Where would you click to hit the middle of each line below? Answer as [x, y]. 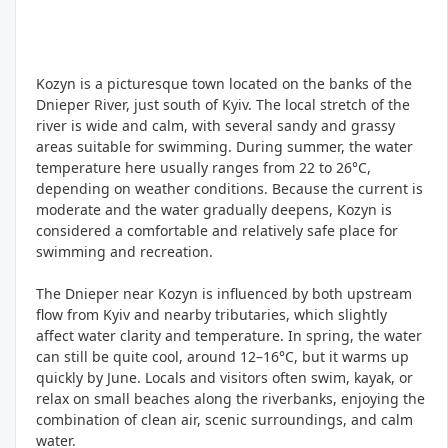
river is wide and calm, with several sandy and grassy [215, 126]
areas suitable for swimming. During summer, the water [224, 147]
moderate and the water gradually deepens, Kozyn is [214, 210]
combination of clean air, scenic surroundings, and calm [224, 420]
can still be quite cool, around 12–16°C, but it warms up [222, 357]
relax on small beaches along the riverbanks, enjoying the [230, 399]
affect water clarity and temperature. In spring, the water [229, 336]
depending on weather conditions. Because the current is [229, 189]
